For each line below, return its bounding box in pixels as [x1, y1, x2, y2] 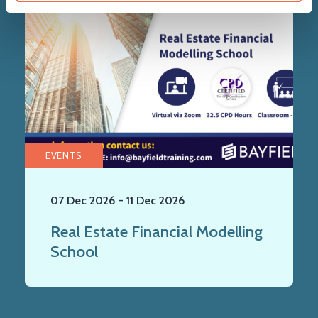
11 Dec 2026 [126, 193, 185, 207]
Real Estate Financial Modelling [50, 221, 263, 241]
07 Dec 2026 [50, 193, 116, 207]
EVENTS [45, 149, 82, 161]
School [50, 241, 98, 261]
